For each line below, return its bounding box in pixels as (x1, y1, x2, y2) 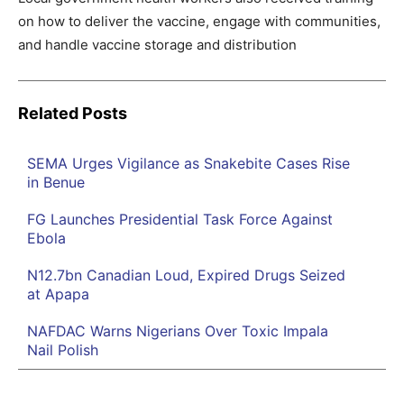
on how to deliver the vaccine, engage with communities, (18, 13, 381, 30)
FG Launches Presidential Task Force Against (27, 210, 333, 228)
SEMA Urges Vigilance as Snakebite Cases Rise (27, 154, 350, 172)
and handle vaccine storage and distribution (18, 36, 297, 53)
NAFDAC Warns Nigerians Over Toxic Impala (27, 322, 328, 340)
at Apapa (27, 285, 89, 303)
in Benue (27, 173, 85, 191)
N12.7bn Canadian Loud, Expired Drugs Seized (27, 266, 345, 284)
